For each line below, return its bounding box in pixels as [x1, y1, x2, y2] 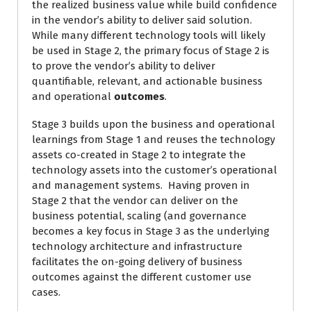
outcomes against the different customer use [32, 271, 251, 283]
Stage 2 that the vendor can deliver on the [32, 194, 238, 207]
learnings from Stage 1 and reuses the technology [32, 133, 275, 146]
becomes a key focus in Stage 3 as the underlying [32, 225, 269, 237]
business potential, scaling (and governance [32, 210, 246, 222]
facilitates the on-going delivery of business [32, 255, 242, 268]
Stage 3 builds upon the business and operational [32, 118, 275, 131]
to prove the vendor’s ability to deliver [32, 60, 215, 72]
